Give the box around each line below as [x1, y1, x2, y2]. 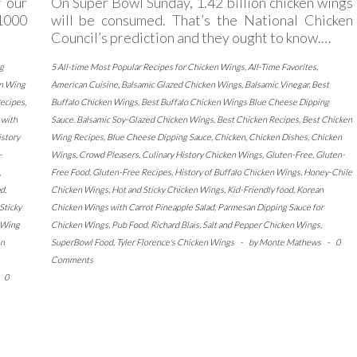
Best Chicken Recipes [216, 113, 299, 124]
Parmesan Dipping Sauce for [217, 201, 324, 212]
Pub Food [111, 218, 147, 229]
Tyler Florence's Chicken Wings [116, 236, 234, 247]
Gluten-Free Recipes [92, 166, 171, 177]
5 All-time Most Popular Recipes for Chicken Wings [50, 61, 245, 72]
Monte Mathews [258, 236, 321, 247]
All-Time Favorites [247, 61, 316, 72]
